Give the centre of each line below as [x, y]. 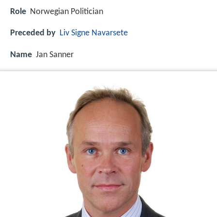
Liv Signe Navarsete [94, 33]
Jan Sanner [55, 55]
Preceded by [33, 33]
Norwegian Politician [67, 12]
